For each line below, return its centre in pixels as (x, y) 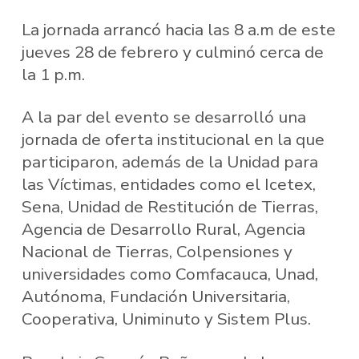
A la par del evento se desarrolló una (163, 117)
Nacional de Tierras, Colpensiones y (157, 252)
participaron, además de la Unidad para (169, 162)
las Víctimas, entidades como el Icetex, (168, 185)
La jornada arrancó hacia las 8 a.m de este (178, 29)
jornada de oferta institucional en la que (173, 140)
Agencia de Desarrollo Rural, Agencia (163, 230)
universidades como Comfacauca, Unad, (169, 274)
